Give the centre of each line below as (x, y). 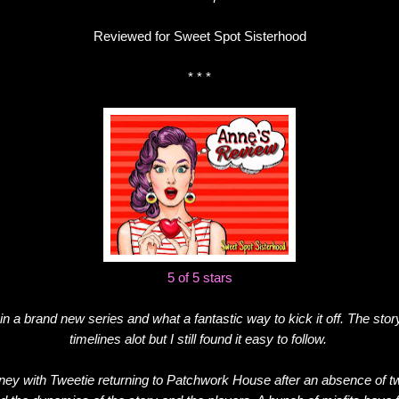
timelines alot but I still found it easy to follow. (199, 338)
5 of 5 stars (199, 277)
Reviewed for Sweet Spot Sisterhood (199, 36)
